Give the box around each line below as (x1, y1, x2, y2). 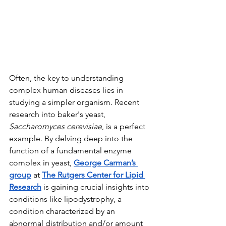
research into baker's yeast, (9, 109, 107, 119)
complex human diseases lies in (9, 85, 125, 95)
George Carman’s (74, 157, 138, 167)
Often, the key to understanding (9, 73, 126, 83)
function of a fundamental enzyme (9, 145, 134, 155)
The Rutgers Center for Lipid (42, 169, 145, 180)
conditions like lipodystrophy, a (9, 194, 124, 204)
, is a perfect (102, 121, 147, 131)
